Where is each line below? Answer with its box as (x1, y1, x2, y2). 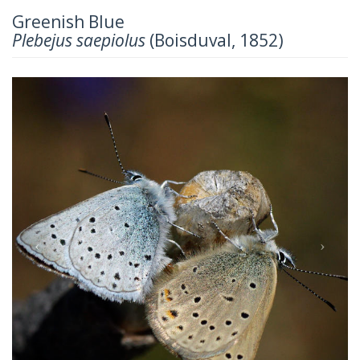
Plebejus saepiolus (12, 28, 145, 51)
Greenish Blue (12, 10, 125, 33)
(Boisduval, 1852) (145, 28, 284, 51)
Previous (36, 76, 103, 98)
